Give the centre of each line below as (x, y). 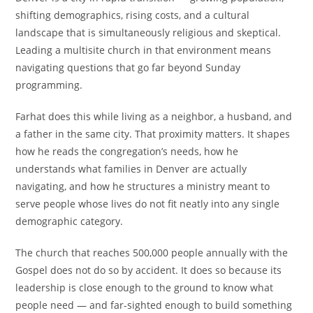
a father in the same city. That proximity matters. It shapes (153, 134)
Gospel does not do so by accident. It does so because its (149, 270)
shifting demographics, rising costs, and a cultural (133, 15)
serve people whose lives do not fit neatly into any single (148, 204)
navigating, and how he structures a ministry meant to (143, 186)
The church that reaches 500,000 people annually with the (152, 253)
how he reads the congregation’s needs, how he (127, 151)
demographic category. (70, 221)
